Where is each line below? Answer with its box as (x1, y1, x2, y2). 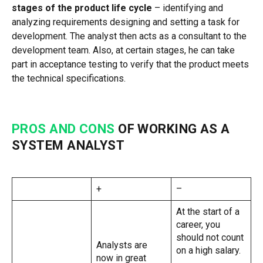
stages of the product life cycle (12, 2, 152, 14)
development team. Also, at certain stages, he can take (12, 44, 235, 56)
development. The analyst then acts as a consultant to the (12, 30, 247, 42)
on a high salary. (176, 244, 241, 256)
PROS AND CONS (12, 121, 115, 136)
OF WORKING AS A (114, 121, 230, 136)
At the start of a (176, 205, 240, 217)
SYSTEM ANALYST (12, 137, 125, 153)
